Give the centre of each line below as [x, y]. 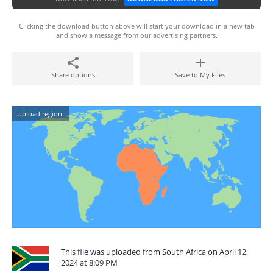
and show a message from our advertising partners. [136, 35]
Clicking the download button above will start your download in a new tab [136, 26]
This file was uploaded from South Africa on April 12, [154, 252]
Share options [73, 75]
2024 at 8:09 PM [89, 263]
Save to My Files [200, 75]
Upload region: [41, 114]
